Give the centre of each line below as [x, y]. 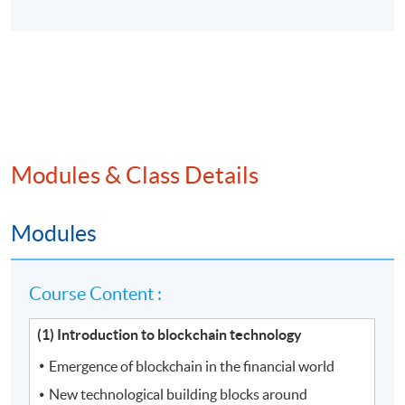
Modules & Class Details [135, 174]
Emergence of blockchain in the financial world [192, 366]
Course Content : [96, 293]
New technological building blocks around [179, 395]
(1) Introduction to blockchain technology [170, 334]
